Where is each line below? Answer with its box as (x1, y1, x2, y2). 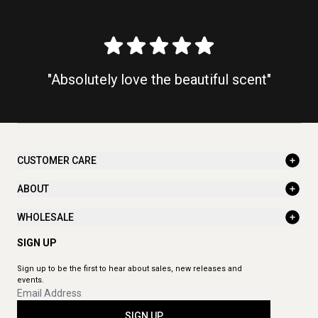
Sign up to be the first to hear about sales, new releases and (17, 264, 242, 274)
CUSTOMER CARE (17, 154, 97, 166)
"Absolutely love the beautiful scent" (47, 71, 271, 89)
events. (17, 275, 44, 285)
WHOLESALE (17, 211, 74, 223)
